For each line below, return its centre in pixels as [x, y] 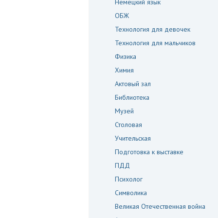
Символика [131, 193]
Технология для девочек [153, 29]
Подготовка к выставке [149, 152]
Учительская [133, 138]
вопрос [37, 98]
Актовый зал [133, 84]
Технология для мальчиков [155, 43]
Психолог [129, 179]
